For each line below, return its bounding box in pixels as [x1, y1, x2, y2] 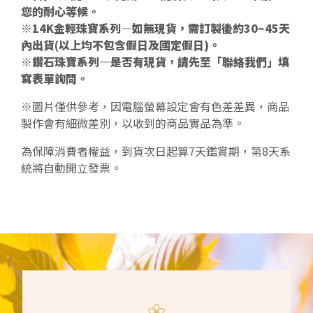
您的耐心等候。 [21, 2, 99, 20]
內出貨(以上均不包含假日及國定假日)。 [21, 36, 220, 53]
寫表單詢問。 [21, 69, 88, 87]
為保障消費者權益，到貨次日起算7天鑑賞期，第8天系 [21, 142, 291, 159]
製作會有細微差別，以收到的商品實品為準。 [21, 114, 245, 131]
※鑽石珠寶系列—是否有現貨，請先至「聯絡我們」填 [21, 52, 289, 70]
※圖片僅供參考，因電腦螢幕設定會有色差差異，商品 [21, 97, 289, 115]
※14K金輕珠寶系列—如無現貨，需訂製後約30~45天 [21, 19, 290, 36]
